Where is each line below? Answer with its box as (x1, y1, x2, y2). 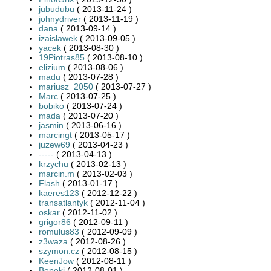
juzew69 (39, 139, 70, 149)
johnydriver (39, 13, 81, 24)
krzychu (39, 158, 68, 169)
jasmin (39, 120, 64, 130)
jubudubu (39, 4, 74, 14)
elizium (39, 62, 65, 72)
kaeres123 (39, 188, 79, 198)
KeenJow (39, 255, 74, 266)
